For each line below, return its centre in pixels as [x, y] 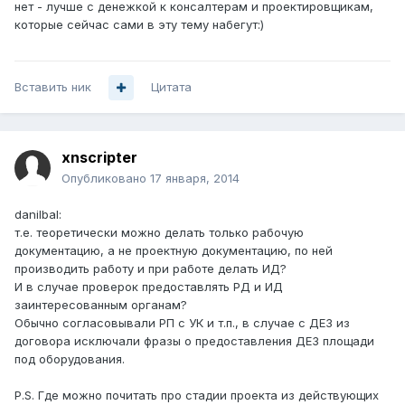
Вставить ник [53, 87]
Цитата [171, 87]
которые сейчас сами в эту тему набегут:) [139, 25]
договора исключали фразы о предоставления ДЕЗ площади [194, 341]
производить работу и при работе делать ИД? [151, 269]
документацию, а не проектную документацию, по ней [174, 251]
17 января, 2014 [195, 179]
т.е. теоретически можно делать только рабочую [159, 233]
